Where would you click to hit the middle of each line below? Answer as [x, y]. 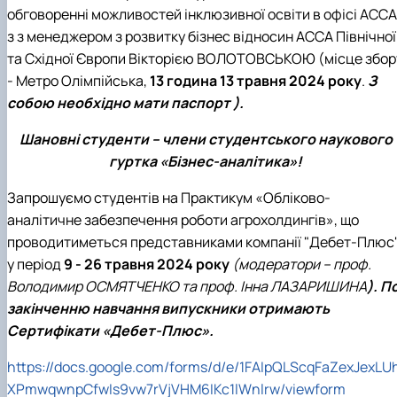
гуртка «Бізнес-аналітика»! [206, 162]
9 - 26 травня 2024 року [148, 265]
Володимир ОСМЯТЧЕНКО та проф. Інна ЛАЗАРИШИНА [187, 287]
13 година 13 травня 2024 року [256, 81]
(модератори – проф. [302, 265]
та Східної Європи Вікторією [102, 59]
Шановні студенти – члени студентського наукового [206, 140]
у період [35, 265]
